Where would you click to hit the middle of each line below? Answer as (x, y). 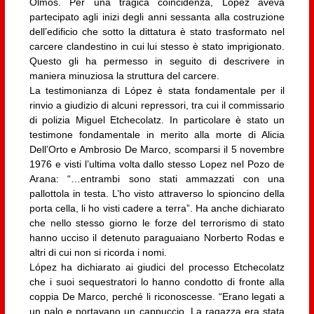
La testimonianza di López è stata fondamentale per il (157, 90)
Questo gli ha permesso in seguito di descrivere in (157, 61)
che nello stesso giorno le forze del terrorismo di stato (157, 223)
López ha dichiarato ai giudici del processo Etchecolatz (157, 267)
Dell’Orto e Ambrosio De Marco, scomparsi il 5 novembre (157, 149)
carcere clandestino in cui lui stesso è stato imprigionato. (157, 46)
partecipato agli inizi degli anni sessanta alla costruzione (157, 16)
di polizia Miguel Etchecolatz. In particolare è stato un (157, 120)
